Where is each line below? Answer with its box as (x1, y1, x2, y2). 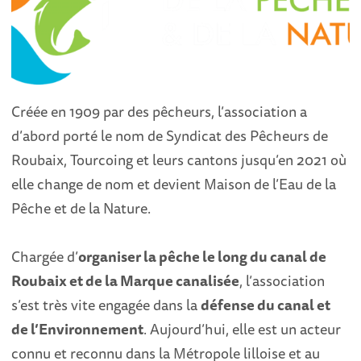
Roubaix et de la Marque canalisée (11, 269, 240, 293)
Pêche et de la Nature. (11, 197, 151, 220)
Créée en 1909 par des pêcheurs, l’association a (11, 100, 308, 123)
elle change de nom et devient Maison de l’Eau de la (11, 172, 337, 196)
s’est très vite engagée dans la (11, 293, 201, 317)
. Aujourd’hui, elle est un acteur (143, 317, 342, 341)
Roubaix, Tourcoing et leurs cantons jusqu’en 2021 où (11, 148, 347, 172)
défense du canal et (201, 293, 331, 317)
